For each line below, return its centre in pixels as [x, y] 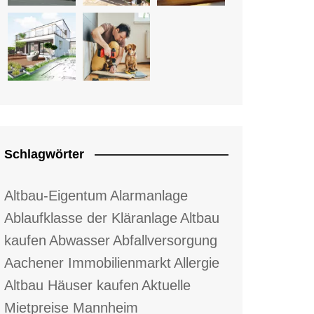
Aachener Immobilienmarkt [88, 262]
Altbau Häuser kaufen [71, 285]
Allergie [197, 262]
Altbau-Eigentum [56, 195]
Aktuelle [166, 285]
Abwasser [80, 240]
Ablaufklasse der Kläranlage [91, 218]
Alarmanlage [149, 195]
